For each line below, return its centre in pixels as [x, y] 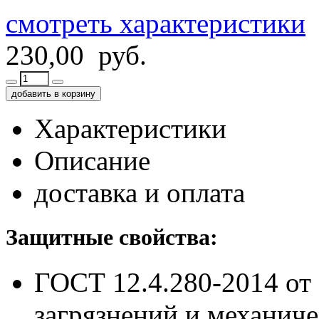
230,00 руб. [76, 56]
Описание [92, 161]
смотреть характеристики [156, 23]
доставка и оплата [140, 193]
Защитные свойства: [112, 237]
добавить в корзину [53, 94]
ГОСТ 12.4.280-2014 [160, 283]
